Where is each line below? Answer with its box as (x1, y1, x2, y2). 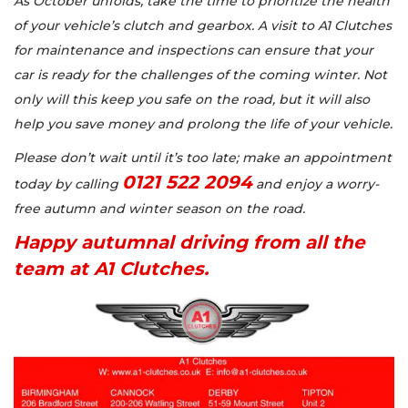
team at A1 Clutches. (14, 257, 209, 280)
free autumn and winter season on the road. (14, 199, 305, 217)
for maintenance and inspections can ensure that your (14, 41, 373, 58)
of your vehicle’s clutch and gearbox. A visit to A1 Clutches (14, 16, 392, 34)
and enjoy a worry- (256, 175, 379, 192)
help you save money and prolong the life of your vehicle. (14, 115, 393, 132)
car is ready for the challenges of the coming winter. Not (14, 66, 387, 83)
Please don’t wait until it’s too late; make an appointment (14, 148, 392, 166)
